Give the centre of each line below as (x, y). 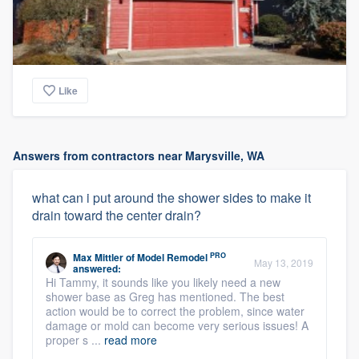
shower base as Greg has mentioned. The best (165, 296)
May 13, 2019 (284, 262)
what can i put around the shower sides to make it (171, 198)
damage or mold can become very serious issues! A (177, 325)
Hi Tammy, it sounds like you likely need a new (163, 282)
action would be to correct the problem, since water (175, 311)
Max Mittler (98, 257)
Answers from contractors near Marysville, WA (139, 155)
